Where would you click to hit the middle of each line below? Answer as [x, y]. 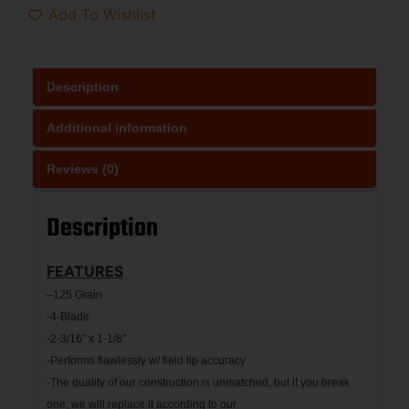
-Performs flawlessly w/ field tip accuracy [146, 360]
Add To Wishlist [102, 15]
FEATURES [85, 271]
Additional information [117, 127]
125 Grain [78, 294]
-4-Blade [68, 316]
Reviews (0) [83, 168]
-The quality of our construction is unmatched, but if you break [198, 382]
